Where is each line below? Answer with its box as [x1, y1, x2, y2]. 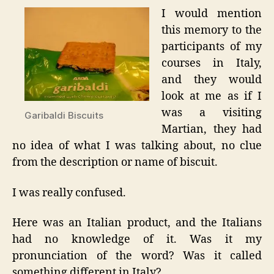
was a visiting [161, 106, 262, 120]
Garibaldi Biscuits [24, 109, 103, 122]
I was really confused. [12, 185, 126, 200]
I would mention [161, 7, 262, 21]
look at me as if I [161, 89, 262, 104]
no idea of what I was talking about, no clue [12, 139, 262, 154]
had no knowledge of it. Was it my [12, 232, 262, 247]
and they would [161, 73, 262, 87]
